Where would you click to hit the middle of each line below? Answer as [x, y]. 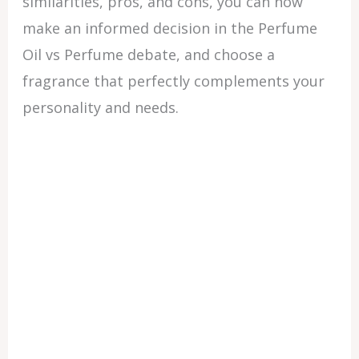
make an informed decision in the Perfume [169, 28]
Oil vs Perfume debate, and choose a [148, 54]
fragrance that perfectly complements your [173, 81]
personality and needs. [100, 107]
